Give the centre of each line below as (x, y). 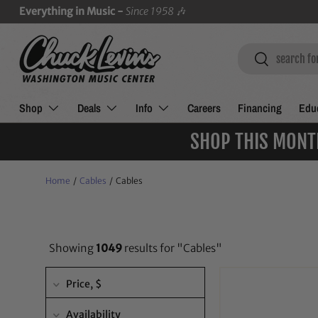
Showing (72, 248)
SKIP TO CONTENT (108, 26)
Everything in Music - (72, 11)
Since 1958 (150, 11)
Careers (204, 108)
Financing (259, 108)
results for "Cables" (172, 248)
